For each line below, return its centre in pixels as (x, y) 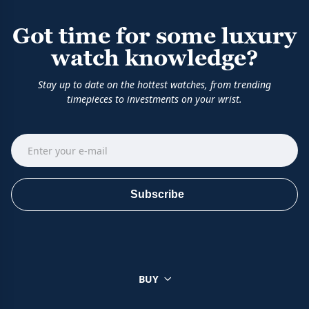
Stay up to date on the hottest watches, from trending (154, 84)
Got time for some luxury (154, 36)
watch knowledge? (154, 58)
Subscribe (157, 194)
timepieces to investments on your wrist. (154, 99)
